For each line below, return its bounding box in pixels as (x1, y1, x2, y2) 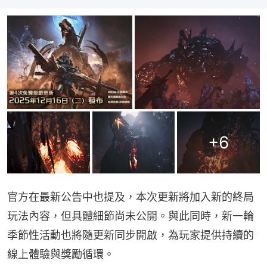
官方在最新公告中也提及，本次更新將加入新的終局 (7, 191, 254, 204)
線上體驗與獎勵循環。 (7, 248, 114, 261)
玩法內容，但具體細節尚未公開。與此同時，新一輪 (7, 210, 254, 223)
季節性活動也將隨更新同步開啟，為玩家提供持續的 (7, 229, 254, 242)
